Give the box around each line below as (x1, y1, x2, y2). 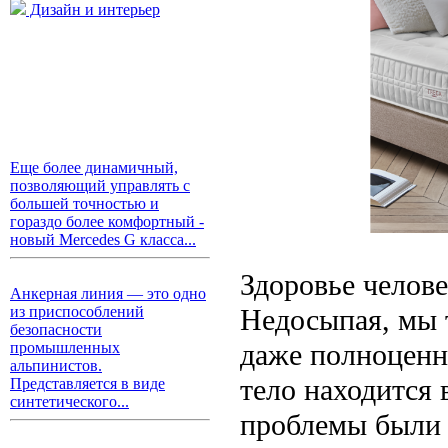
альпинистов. (10, 357, 102, 374)
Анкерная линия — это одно (10, 285, 206, 302)
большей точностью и (10, 195, 159, 212)
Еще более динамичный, (10, 159, 178, 176)
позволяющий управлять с (10, 177, 190, 194)
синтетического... (10, 393, 129, 410)
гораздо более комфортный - (10, 213, 204, 230)
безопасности (10, 321, 102, 338)
